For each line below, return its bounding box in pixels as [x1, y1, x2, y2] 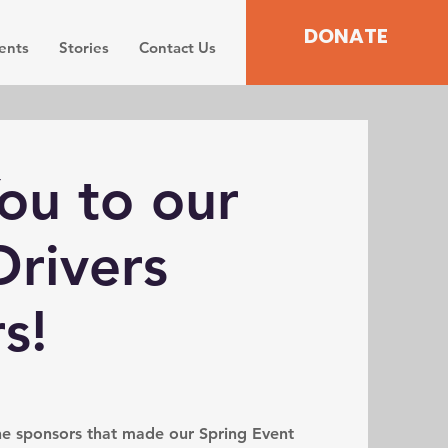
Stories [59, 38, 110, 57]
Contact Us [139, 38, 217, 57]
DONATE [303, 22, 388, 50]
